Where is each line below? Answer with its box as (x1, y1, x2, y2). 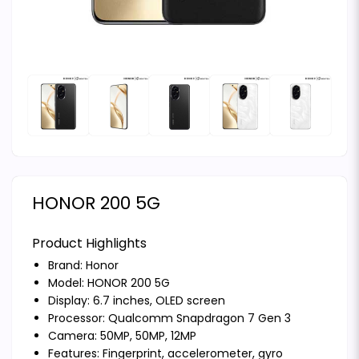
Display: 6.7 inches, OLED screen (48, 292, 225, 309)
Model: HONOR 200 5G (48, 275, 170, 292)
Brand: (48, 257, 86, 274)
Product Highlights (32, 234, 147, 253)
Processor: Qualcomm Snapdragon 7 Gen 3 (48, 310, 291, 327)
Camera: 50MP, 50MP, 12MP (48, 328, 196, 345)
